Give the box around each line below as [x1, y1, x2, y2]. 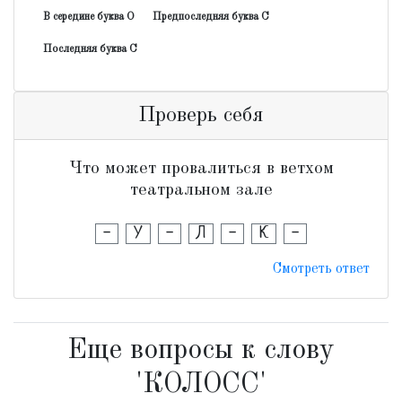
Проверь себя [138, 105, 264, 127]
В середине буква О [43, 12, 135, 22]
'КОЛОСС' [135, 371, 267, 399]
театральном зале [129, 181, 273, 199]
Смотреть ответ [273, 262, 370, 276]
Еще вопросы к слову [67, 336, 335, 365]
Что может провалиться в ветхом [68, 160, 334, 178]
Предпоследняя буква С [153, 12, 269, 22]
